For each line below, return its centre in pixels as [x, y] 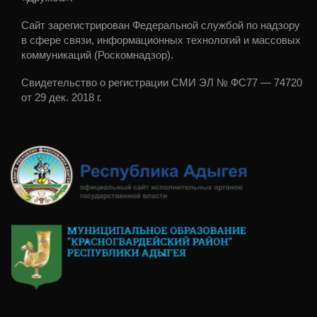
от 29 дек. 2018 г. [62, 97]
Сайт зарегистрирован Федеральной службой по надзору [161, 25]
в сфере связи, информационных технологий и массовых [161, 40]
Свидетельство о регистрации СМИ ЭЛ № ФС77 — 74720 [162, 82]
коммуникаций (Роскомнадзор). [97, 55]
